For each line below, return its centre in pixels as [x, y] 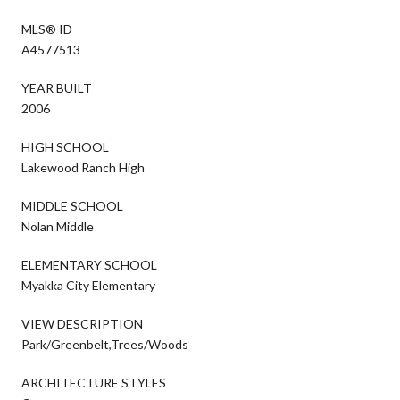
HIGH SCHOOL [65, 146]
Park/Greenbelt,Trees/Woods [105, 344]
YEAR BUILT [57, 87]
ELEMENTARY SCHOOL [89, 264]
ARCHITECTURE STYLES [94, 382]
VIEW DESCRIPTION [82, 323]
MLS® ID [47, 29]
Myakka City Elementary [88, 285]
